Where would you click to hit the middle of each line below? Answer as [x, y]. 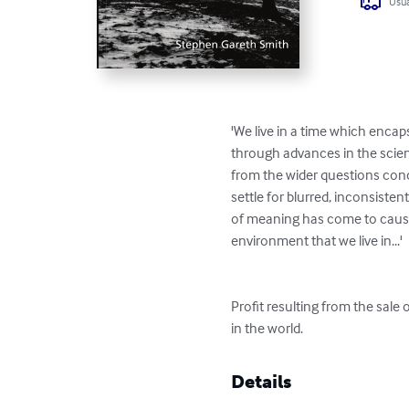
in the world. [267, 327]
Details [262, 381]
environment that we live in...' [317, 240]
